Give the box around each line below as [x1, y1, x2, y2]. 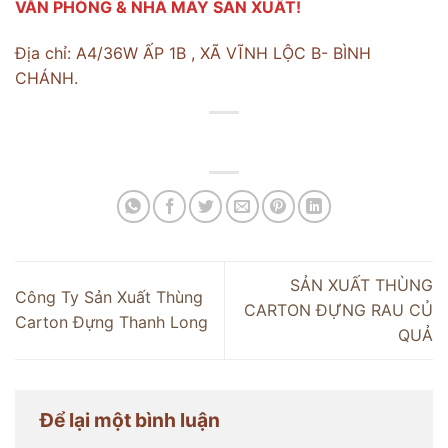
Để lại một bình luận [40, 407, 224, 432]
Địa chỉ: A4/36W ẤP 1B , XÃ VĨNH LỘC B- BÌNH [15, 42, 371, 63]
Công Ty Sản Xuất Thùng [15, 287, 203, 308]
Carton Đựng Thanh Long [15, 312, 208, 333]
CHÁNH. [15, 67, 78, 88]
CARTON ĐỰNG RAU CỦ [244, 299, 433, 320]
